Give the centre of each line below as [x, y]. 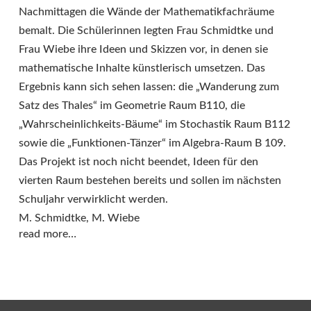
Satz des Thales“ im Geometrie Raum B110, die [132, 106]
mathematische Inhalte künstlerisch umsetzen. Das [142, 68]
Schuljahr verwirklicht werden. [93, 200]
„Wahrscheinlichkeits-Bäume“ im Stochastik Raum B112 [154, 125]
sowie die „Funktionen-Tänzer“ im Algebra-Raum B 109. [152, 143]
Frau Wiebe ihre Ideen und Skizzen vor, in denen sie [143, 50]
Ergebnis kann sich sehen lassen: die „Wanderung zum [149, 87]
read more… [48, 234]
